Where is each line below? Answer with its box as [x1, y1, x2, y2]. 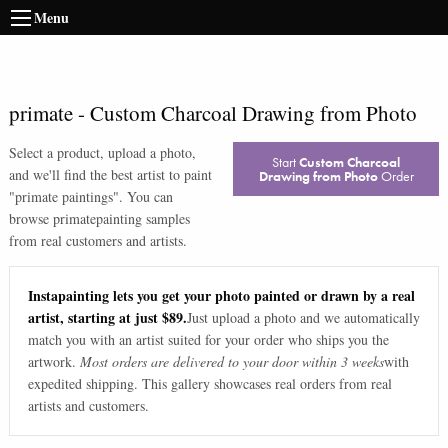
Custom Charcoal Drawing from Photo [89, 99, 417, 127]
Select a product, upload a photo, [8, 143, 196, 162]
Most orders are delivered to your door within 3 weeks [79, 352, 384, 372]
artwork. [27, 352, 76, 372]
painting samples [95, 209, 190, 228]
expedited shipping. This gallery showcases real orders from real [27, 374, 392, 394]
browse [8, 209, 53, 228]
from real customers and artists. [8, 231, 187, 250]
